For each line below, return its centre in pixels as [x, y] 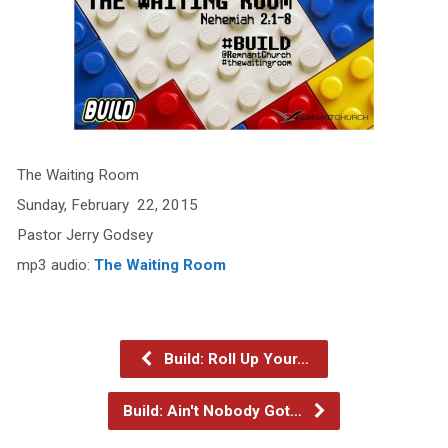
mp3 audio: [55, 265]
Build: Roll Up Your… [234, 359]
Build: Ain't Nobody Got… [214, 411]
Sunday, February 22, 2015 [107, 205]
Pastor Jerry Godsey [84, 235]
